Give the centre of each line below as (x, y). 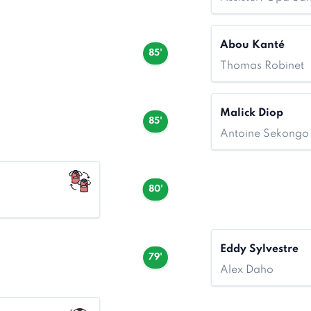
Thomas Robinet (262, 66)
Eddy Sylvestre (259, 249)
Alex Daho (247, 270)
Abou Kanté (252, 45)
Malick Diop (252, 113)
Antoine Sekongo (264, 134)
